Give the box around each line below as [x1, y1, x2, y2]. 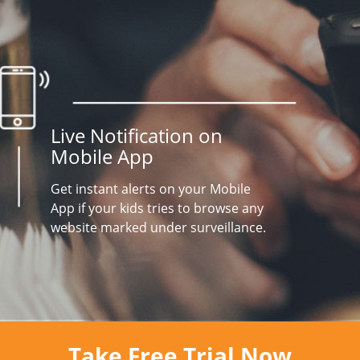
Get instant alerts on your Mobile [51, 180, 251, 198]
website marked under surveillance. [51, 219, 266, 236]
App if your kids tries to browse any [51, 199, 264, 217]
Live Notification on [51, 122, 223, 149]
